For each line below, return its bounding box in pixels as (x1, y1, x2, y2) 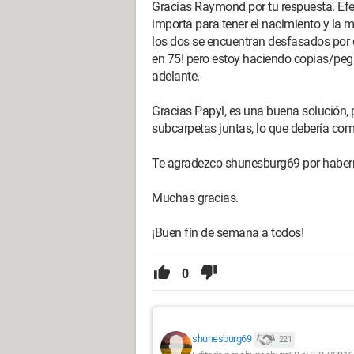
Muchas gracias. (152, 190, 239, 205)
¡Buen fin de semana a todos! (152, 225, 303, 240)
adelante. (152, 69, 200, 84)
